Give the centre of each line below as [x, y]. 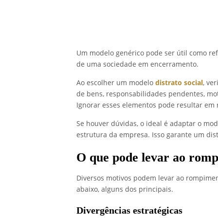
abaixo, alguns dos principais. [125, 189]
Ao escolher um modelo [116, 83]
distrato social [179, 83]
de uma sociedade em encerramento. [137, 64]
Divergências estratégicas [129, 210]
